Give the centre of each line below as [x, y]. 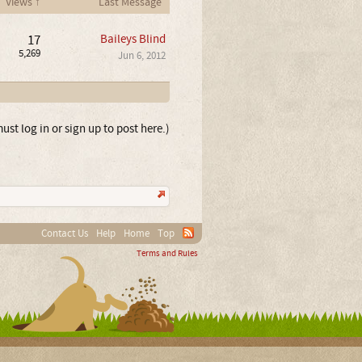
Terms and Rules [167, 253]
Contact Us [64, 233]
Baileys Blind [133, 39]
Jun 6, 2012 [141, 55]
